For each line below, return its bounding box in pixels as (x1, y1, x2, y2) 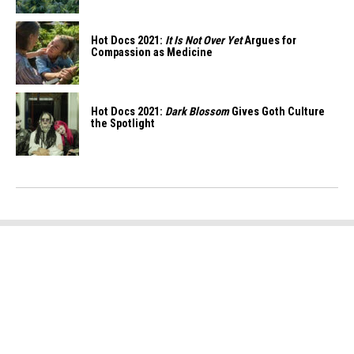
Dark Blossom (165, 105, 229, 119)
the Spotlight (91, 117, 155, 130)
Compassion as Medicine (91, 46, 213, 59)
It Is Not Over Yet (165, 34, 242, 47)
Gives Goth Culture (229, 105, 325, 119)
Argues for (242, 34, 296, 47)
